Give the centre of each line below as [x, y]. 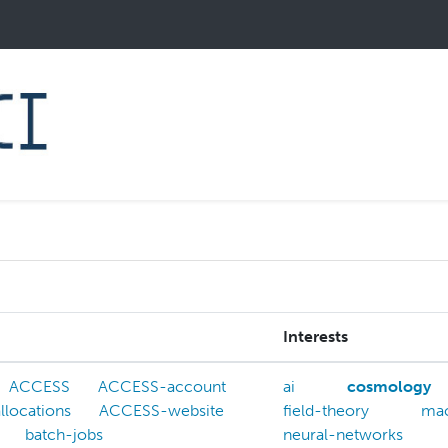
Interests [315, 337]
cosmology [389, 387]
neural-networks [343, 435]
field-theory [326, 411]
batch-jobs [64, 435]
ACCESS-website [161, 411]
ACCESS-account [162, 387]
